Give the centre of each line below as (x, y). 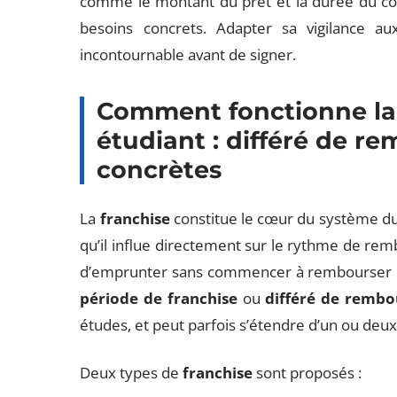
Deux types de (132, 373)
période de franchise (159, 298)
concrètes (160, 170)
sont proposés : (307, 373)
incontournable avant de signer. (188, 54)
